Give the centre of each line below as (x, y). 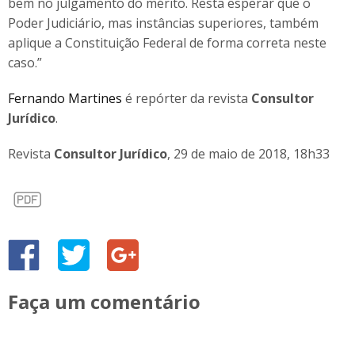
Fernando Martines (65, 98)
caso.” (25, 63)
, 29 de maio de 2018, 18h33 (248, 154)
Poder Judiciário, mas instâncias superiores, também (163, 23)
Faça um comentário (104, 302)
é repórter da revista (187, 98)
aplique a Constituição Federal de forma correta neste (167, 43)
